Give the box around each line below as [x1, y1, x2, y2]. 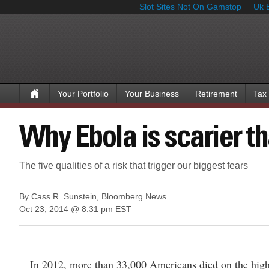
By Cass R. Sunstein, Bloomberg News [19, 192, 166, 202]
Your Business [125, 89, 179, 98]
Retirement [195, 89, 237, 98]
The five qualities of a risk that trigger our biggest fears [19, 160, 248, 171]
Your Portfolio [58, 89, 109, 98]
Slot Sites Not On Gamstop [139, 2, 241, 11]
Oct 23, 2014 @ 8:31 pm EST [19, 204, 131, 214]
